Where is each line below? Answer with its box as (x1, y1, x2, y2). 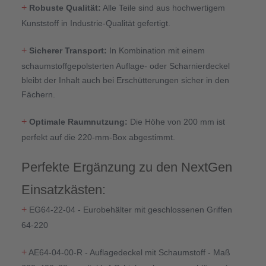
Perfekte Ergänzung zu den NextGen (21, 159, 232, 175)
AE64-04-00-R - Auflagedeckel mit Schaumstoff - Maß (26, 247, 230, 257)
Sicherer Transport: (28, 45, 107, 55)
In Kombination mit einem (106, 45, 205, 55)
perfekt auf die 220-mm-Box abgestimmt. (21, 132, 175, 142)
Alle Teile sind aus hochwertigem (100, 2, 225, 12)
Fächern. (21, 89, 55, 99)
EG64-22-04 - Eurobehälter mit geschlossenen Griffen (26, 204, 232, 214)
